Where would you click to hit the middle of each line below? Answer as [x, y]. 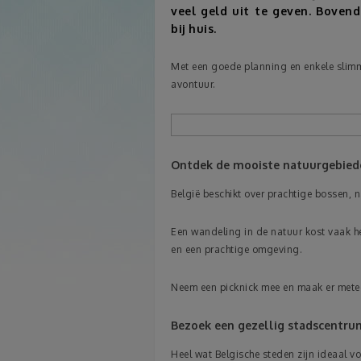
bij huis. [194, 29]
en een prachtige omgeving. [237, 250]
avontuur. [193, 84]
